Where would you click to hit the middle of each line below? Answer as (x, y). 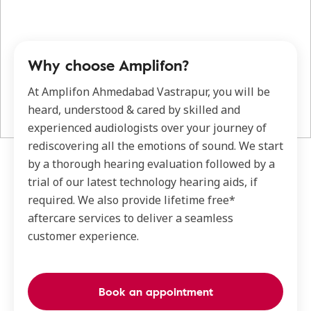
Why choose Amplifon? (109, 65)
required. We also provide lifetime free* (132, 200)
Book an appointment (155, 292)
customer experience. (83, 236)
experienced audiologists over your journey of (147, 128)
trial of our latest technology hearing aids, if (143, 182)
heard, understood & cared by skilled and (134, 110)
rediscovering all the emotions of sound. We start (155, 146)
